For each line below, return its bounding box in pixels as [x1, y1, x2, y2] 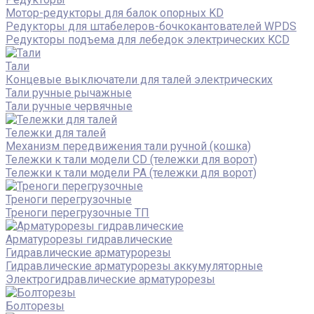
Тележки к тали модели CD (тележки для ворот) [6, 152, 257, 166]
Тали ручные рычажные [6, 86, 132, 100]
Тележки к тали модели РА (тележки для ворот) [6, 165, 257, 179]
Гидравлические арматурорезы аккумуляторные [6, 259, 263, 273]
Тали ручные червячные [6, 99, 132, 113]
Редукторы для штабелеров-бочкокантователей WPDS [6, 19, 296, 33]
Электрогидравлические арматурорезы [6, 272, 215, 286]
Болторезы [6, 299, 64, 313]
